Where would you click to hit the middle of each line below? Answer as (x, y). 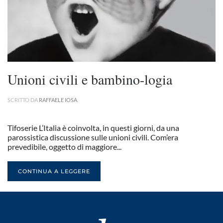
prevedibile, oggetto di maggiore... (64, 147)
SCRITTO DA (23, 100)
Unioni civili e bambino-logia (90, 79)
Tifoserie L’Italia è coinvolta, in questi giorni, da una (93, 128)
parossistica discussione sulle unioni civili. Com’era (93, 137)
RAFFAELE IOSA (58, 100)
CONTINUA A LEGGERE (54, 171)
